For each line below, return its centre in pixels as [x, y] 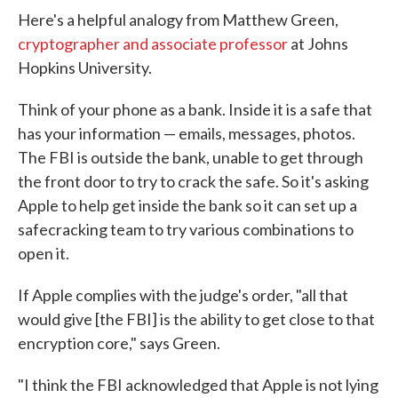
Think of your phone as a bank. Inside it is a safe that [195, 110]
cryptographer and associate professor [153, 44]
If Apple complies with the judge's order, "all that [183, 295]
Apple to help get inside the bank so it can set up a [187, 206]
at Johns [318, 44]
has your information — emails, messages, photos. [187, 134]
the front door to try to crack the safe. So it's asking [193, 182]
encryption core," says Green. [119, 343]
